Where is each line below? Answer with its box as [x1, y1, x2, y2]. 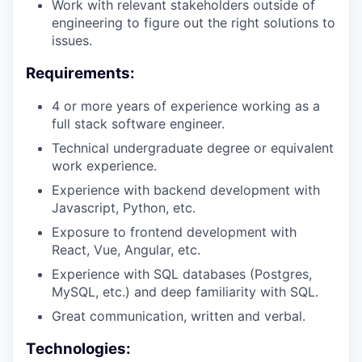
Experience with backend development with [52, 182, 320, 199]
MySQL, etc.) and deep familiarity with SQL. [52, 284, 318, 301]
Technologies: [26, 339, 131, 359]
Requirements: [26, 63, 135, 82]
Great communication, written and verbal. [52, 308, 305, 325]
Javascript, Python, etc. [52, 200, 196, 217]
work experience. [52, 158, 157, 175]
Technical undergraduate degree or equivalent [52, 140, 334, 157]
